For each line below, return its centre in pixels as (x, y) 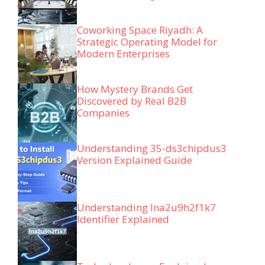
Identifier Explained (123, 219)
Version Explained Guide (135, 160)
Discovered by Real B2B (132, 101)
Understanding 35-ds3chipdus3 (152, 148)
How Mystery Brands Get (135, 89)
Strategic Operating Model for (147, 42)
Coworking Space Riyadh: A (140, 30)
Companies (104, 113)
